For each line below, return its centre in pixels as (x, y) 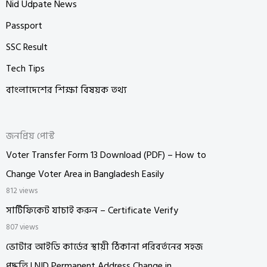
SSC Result (27, 47)
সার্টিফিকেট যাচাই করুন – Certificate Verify (92, 210)
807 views (22, 227)
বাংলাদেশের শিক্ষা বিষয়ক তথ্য (66, 90)
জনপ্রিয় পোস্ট (30, 136)
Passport (24, 25)
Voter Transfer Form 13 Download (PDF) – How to (106, 155)
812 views (22, 190)
